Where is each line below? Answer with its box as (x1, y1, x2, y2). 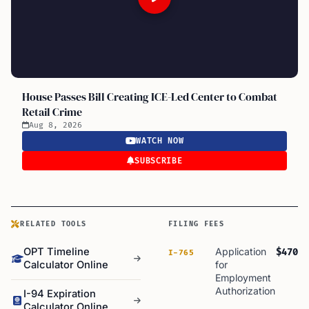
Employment (215, 272, 271, 283)
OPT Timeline (23, 246, 90, 258)
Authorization (215, 285, 275, 297)
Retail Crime (22, 104, 82, 119)
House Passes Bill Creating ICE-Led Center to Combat (22, 89, 277, 104)
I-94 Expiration (23, 288, 96, 300)
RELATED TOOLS (20, 220, 87, 228)
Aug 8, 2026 (29, 121, 82, 130)
